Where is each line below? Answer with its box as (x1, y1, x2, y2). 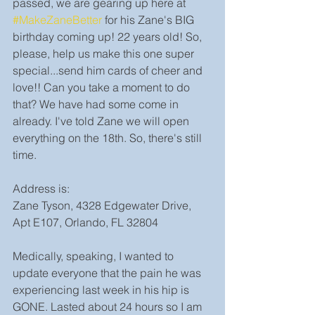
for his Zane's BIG (102, 13, 197, 27)
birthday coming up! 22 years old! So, (13, 30, 205, 44)
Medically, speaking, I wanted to (13, 249, 176, 263)
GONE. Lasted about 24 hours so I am (13, 300, 205, 314)
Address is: (13, 181, 70, 195)
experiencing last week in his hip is (13, 283, 192, 297)
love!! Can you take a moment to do (13, 80, 193, 94)
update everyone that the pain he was (13, 266, 204, 280)
